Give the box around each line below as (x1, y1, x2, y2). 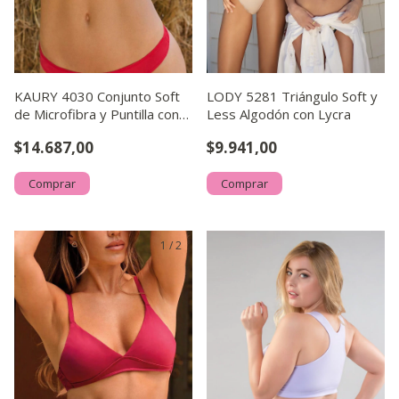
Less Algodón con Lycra (207, 105, 351, 123)
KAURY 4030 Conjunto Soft (14, 87, 180, 105)
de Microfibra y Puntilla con (14, 105, 179, 123)
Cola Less (14, 123, 73, 141)
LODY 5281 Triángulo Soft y (207, 87, 378, 105)
